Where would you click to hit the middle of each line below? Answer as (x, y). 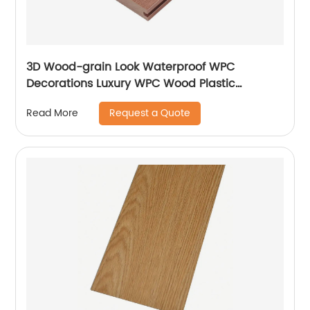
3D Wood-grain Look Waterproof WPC (131, 67)
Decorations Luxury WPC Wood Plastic (131, 83)
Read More (53, 113)
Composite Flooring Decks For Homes (129, 100)
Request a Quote (150, 113)
